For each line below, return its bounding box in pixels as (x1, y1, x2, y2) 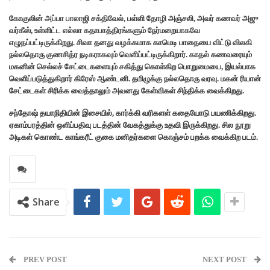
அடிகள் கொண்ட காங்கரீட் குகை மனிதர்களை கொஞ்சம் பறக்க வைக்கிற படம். (9, 133, 258, 142)
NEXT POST (202, 255, 248, 265)
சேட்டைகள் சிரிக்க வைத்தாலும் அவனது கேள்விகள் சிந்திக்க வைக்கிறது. (9, 86, 244, 96)
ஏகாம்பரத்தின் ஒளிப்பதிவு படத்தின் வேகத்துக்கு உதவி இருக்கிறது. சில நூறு (9, 121, 251, 130)
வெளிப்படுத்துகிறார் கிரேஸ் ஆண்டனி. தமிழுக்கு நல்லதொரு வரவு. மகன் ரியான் (9, 74, 261, 84)
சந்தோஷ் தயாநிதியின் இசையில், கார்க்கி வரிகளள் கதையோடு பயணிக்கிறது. (9, 108, 256, 118)
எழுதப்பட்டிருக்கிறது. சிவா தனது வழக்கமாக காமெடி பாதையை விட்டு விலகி (9, 38, 252, 48)
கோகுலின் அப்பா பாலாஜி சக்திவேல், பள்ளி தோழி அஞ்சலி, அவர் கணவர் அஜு (9, 14, 258, 24)
